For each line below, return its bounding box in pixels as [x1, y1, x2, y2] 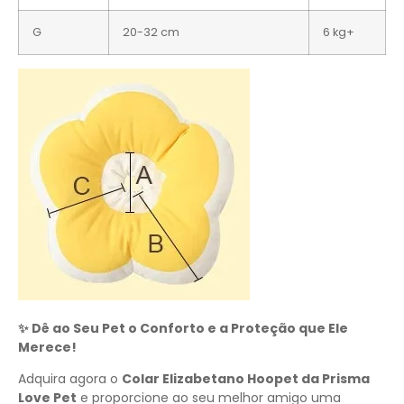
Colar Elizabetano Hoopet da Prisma [122, 370, 370, 389]
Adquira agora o [18, 370, 122, 389]
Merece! [18, 337, 77, 356]
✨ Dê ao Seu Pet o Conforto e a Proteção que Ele [18, 318, 348, 337]
